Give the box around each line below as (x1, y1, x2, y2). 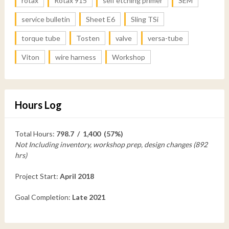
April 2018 (59, 171, 94, 180)
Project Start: (14, 171, 60, 180)
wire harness (55, 52, 96, 61)
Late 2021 (72, 192, 105, 201)
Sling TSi (130, 14, 158, 24)
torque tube (21, 33, 60, 42)
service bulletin (21, 14, 70, 24)
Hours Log (14, 98, 62, 111)
